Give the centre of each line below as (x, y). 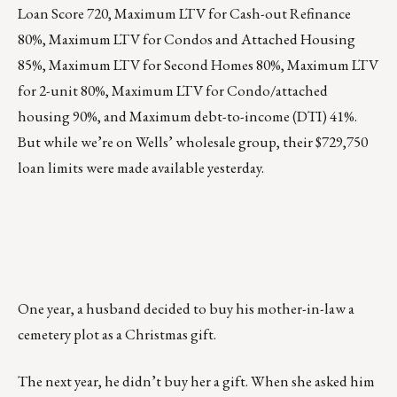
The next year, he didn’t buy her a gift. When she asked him (196, 381)
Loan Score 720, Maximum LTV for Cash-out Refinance (184, 14)
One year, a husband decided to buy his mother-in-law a (186, 309)
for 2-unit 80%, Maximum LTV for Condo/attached (173, 91)
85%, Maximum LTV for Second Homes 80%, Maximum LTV (198, 65)
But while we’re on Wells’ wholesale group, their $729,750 (193, 142)
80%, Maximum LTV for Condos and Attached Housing (187, 39)
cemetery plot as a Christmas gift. (117, 335)
